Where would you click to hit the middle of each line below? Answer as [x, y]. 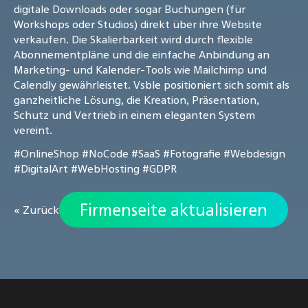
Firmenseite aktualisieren [174, 210]
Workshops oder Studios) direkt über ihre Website [138, 24]
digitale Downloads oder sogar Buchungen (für [130, 9]
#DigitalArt [41, 169]
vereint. [33, 130]
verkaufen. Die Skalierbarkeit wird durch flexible [133, 40]
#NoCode [105, 154]
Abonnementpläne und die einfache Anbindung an [142, 55]
